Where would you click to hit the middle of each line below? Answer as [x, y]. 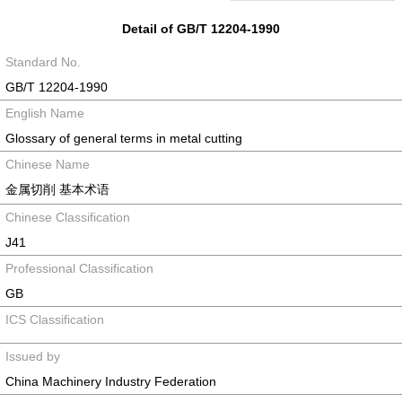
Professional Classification [79, 268]
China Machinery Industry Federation [111, 381]
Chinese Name [48, 164]
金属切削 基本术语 [57, 189]
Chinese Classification [68, 217]
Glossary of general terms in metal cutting [124, 138]
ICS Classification [55, 319]
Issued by [33, 356]
